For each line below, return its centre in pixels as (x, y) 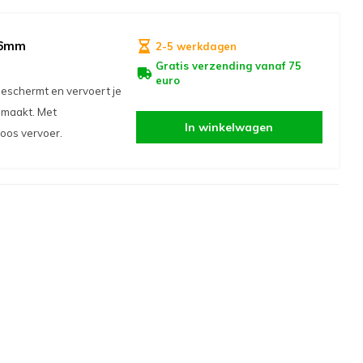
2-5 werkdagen (196, 46)
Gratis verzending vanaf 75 (228, 66)
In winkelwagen (229, 127)
